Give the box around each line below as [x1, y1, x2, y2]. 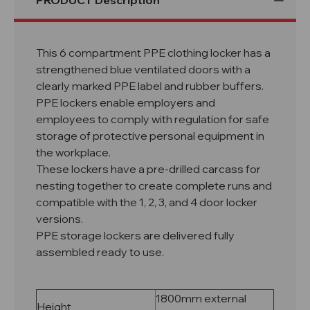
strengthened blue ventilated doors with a [36, 62, 250, 77]
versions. [36, 212, 85, 226]
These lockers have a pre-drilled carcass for [36, 162, 261, 176]
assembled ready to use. [36, 245, 166, 259]
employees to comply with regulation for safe [36, 112, 269, 127]
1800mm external [156, 291, 246, 306]
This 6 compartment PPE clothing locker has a [36, 46, 271, 60]
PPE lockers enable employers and [36, 95, 215, 110]
